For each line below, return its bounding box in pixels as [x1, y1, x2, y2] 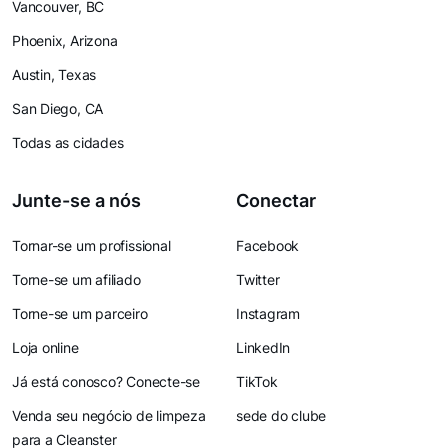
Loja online [12, 339, 79, 356]
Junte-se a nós [12, 190, 141, 211]
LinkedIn [236, 339, 291, 356]
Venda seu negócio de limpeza [12, 407, 206, 424]
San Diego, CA [12, 100, 104, 117]
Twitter [236, 271, 280, 288]
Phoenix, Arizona [12, 32, 118, 49]
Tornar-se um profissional [12, 237, 171, 254]
